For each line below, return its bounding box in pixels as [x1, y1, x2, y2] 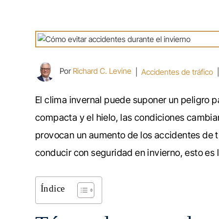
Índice [41, 183, 65, 194]
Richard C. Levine [73, 66, 131, 76]
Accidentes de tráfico [141, 67, 213, 77]
